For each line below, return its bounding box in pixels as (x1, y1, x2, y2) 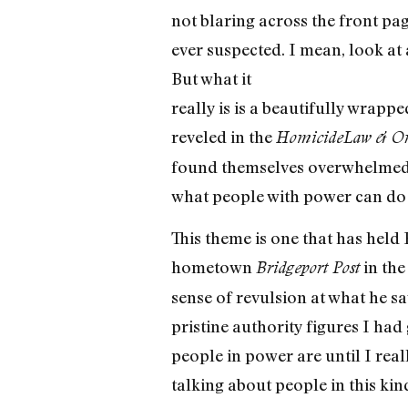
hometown (170, 257, 256, 278)
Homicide (275, 127, 343, 147)
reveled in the (170, 126, 276, 147)
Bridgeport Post (255, 258, 360, 278)
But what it (170, 67, 251, 88)
